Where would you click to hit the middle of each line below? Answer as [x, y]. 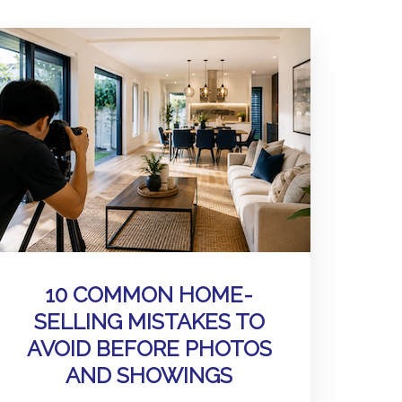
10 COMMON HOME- [149, 295]
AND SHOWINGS [149, 376]
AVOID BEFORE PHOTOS [149, 349]
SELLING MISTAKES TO [149, 322]
